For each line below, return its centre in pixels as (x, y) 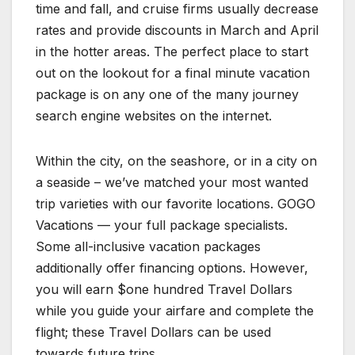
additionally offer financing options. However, (172, 268)
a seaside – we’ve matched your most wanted (172, 183)
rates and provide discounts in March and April (177, 31)
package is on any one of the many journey (167, 95)
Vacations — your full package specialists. (162, 225)
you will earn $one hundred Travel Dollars (164, 290)
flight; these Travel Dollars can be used (153, 332)
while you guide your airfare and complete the (175, 311)
